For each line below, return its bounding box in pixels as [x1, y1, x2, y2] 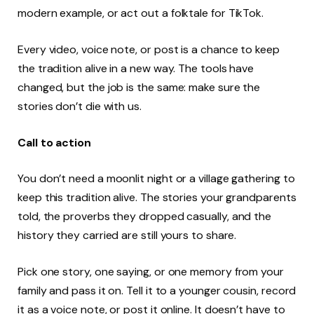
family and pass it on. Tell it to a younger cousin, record [18, 282, 296, 298]
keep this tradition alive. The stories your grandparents [18, 190, 296, 205]
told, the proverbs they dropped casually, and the [18, 209, 272, 224]
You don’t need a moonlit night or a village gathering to [18, 171, 295, 186]
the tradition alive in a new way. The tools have [18, 60, 254, 76]
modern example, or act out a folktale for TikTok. [18, 6, 264, 21]
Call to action [18, 135, 91, 150]
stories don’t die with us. [18, 98, 142, 114]
